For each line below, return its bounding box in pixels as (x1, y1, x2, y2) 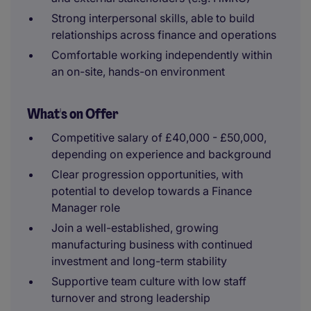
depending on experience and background (51, 147, 271, 161)
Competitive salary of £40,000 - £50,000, (51, 131, 267, 144)
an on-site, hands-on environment (51, 65, 225, 78)
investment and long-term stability (51, 254, 227, 268)
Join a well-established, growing (51, 221, 219, 235)
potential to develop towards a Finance (51, 184, 252, 198)
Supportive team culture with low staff (51, 274, 246, 288)
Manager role (51, 201, 120, 215)
